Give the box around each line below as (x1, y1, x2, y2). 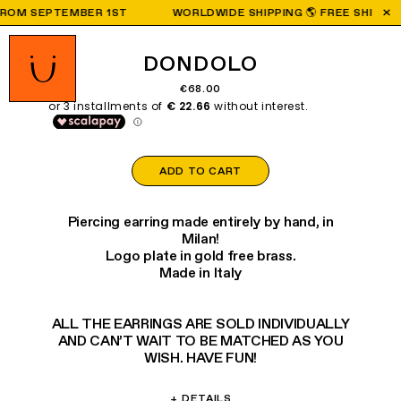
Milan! (181, 228, 220, 248)
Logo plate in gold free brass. (105, 245, 296, 265)
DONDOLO (142, 48, 259, 78)
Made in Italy (159, 262, 242, 282)
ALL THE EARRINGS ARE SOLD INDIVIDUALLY (51, 313, 350, 333)
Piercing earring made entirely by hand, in (67, 211, 334, 231)
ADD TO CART (159, 164, 242, 178)
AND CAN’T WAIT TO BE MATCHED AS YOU (57, 330, 344, 350)
